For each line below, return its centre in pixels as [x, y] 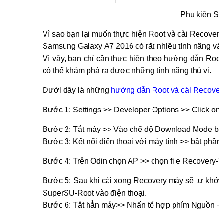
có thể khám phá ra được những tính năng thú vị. [127, 71]
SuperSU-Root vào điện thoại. [95, 193]
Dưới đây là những [77, 90]
